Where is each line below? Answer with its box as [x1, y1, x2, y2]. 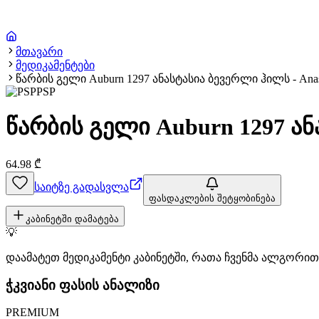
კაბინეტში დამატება [26, 213, 119, 224]
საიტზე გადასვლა [34, 180, 129, 193]
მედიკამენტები [16, 59, 95, 71]
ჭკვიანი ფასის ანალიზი [6, 277, 159, 293]
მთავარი [16, 46, 63, 58]
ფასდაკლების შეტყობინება [149, 192, 276, 204]
